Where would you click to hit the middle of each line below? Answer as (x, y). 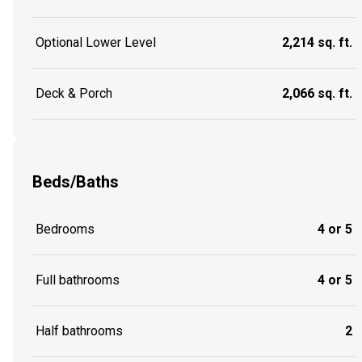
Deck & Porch (74, 94)
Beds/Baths (76, 181)
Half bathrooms (79, 331)
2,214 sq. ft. (317, 43)
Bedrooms (65, 229)
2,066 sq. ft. (317, 94)
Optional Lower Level (96, 43)
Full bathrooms (78, 280)
